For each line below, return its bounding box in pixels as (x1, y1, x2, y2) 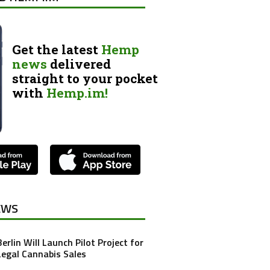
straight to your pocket (12, 70, 158, 87)
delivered (47, 55, 111, 72)
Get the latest (12, 41, 101, 58)
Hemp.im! (46, 84, 108, 101)
